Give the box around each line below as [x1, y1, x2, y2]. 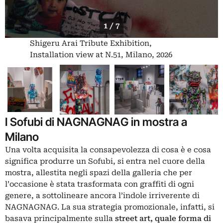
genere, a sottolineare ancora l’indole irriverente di [5, 191, 200, 200]
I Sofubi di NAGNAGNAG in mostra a [5, 114, 187, 128]
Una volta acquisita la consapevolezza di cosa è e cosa [5, 145, 211, 154]
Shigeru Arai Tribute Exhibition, [30, 38, 152, 48]
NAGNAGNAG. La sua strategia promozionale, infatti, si [5, 202, 215, 212]
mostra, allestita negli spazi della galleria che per [5, 168, 192, 177]
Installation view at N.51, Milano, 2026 [30, 50, 172, 59]
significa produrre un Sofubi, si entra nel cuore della [5, 156, 205, 166]
